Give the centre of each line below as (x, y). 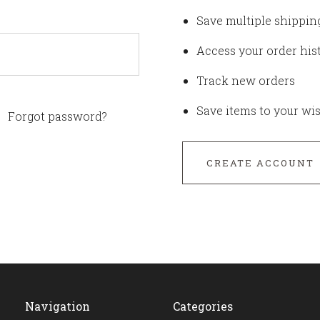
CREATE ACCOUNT (260, 163)
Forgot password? (57, 116)
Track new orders (245, 80)
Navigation (58, 306)
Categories (203, 306)
